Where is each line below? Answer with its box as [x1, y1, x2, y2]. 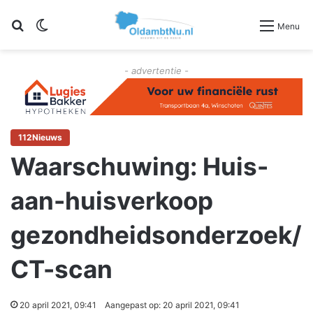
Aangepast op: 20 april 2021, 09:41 [105, 300, 240, 311]
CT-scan [10, 254, 112, 284]
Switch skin [49, 17, 109, 32]
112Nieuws [18, 132, 62, 143]
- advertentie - [124, 65, 189, 77]
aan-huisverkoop [10, 186, 213, 216]
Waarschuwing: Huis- [10, 152, 268, 182]
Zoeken [24, 17, 64, 32]
